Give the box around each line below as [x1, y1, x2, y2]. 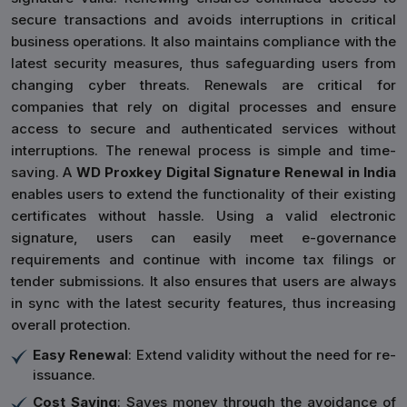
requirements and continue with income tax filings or [11, 251, 396, 268]
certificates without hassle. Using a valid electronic [11, 207, 396, 224]
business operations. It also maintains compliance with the [11, 33, 396, 50]
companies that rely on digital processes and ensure [11, 98, 396, 115]
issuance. [33, 366, 95, 383]
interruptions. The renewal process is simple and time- [11, 142, 396, 159]
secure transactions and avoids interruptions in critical [11, 11, 396, 28]
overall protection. [11, 316, 131, 333]
